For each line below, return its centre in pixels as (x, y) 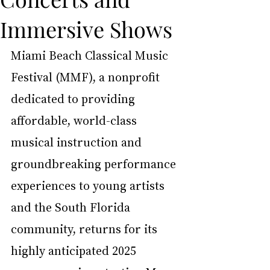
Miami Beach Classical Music (91, 55)
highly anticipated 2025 (75, 250)
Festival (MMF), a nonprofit (87, 77)
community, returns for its (86, 228)
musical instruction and (78, 142)
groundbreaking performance (95, 163)
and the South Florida (72, 207)
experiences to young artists (89, 185)
